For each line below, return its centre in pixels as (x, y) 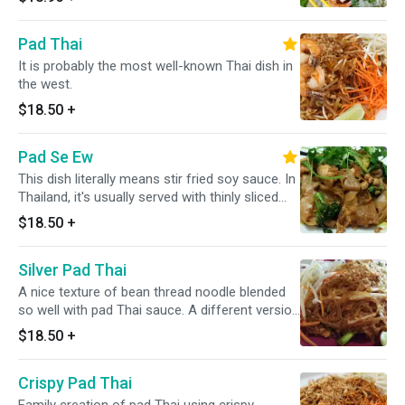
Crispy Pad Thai (75, 383)
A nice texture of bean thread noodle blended (152, 292)
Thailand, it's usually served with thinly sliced (148, 197)
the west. (45, 84)
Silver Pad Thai (72, 270)
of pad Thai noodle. (75, 328)
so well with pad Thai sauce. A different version (159, 310)
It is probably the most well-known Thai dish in (155, 66)
